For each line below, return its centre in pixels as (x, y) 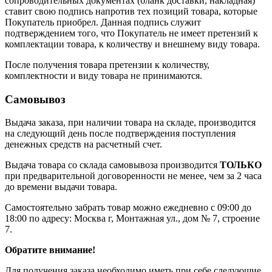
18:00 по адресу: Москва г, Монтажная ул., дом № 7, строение (132, 219)
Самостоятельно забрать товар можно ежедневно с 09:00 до (128, 208)
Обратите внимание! (50, 250)
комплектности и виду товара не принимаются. (104, 76)
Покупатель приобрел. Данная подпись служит (103, 22)
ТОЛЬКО (241, 165)
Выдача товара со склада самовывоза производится (112, 165)
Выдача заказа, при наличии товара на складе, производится (130, 123)
